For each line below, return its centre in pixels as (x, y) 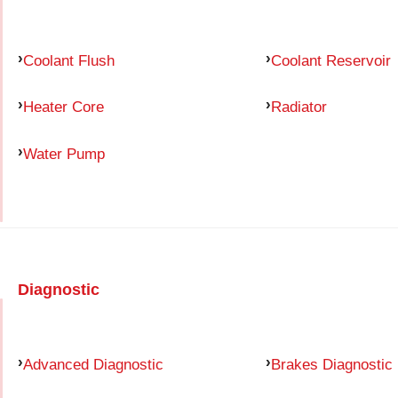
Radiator (298, 107)
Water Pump (64, 154)
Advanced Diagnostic (93, 364)
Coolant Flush (69, 60)
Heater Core (64, 107)
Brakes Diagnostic (331, 364)
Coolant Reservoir (330, 60)
